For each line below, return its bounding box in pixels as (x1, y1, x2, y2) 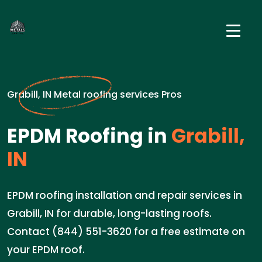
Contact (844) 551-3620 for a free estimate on (7, 225, 245, 239)
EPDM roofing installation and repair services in (7, 188, 242, 202)
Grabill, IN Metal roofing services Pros (7, 88, 182, 101)
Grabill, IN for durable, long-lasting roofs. (7, 206, 212, 220)
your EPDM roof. (7, 243, 85, 257)
